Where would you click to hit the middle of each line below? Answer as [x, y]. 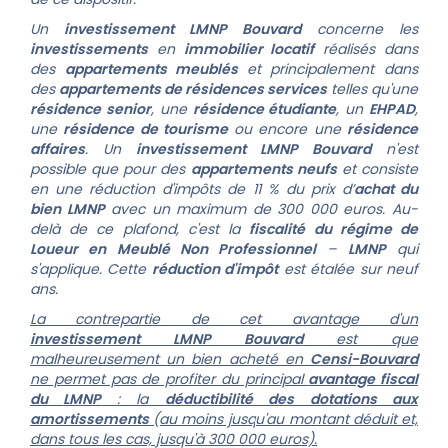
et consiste [377, 169]
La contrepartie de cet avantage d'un [224, 319]
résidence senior [90, 109]
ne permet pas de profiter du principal [169, 379]
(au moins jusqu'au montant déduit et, [283, 419]
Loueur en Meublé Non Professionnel [173, 249]
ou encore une [287, 129]
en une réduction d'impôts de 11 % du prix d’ [192, 189]
